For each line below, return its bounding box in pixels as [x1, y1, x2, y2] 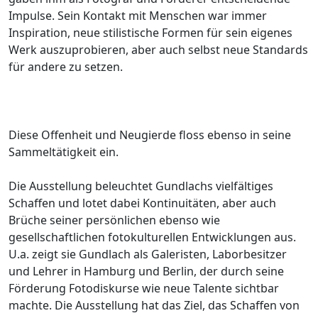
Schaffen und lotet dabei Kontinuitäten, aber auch [9, 194, 276, 211]
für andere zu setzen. [9, 58, 123, 75]
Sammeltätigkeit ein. [9, 143, 119, 160]
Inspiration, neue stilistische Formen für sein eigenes [9, 24, 292, 40]
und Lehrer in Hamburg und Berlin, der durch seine [9, 263, 284, 279]
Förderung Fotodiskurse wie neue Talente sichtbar [9, 280, 279, 296]
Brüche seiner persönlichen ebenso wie [9, 212, 220, 228]
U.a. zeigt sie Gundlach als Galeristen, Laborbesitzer [9, 246, 287, 262]
